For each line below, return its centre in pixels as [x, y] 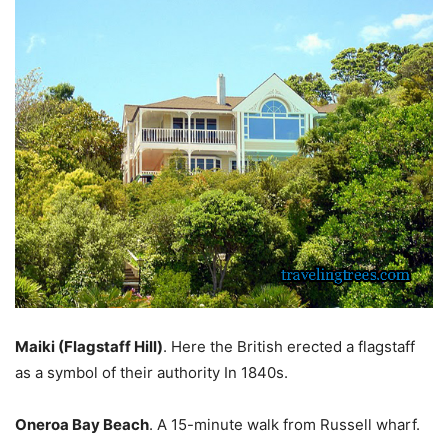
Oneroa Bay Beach [82, 424]
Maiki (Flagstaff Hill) [89, 346]
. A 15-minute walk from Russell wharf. [284, 424]
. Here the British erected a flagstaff [289, 346]
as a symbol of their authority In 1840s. [151, 372]
